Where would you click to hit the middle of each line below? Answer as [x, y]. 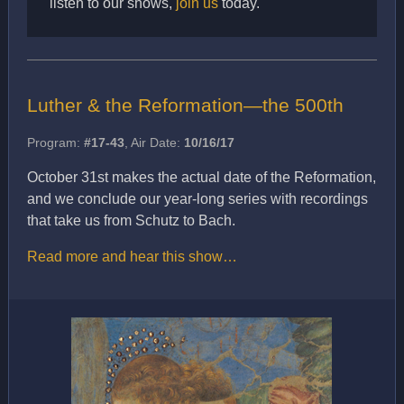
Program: [55, 143]
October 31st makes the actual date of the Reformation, [201, 178]
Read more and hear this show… [132, 257]
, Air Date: [154, 143]
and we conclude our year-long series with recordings [197, 199]
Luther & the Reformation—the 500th [185, 106]
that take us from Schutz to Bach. [131, 221]
